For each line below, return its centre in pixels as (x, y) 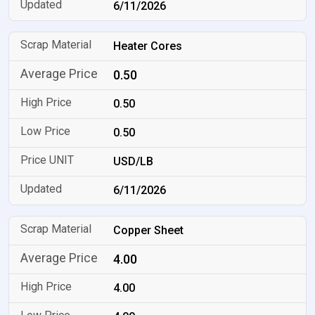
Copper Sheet (149, 230)
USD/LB (134, 161)
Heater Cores (148, 46)
